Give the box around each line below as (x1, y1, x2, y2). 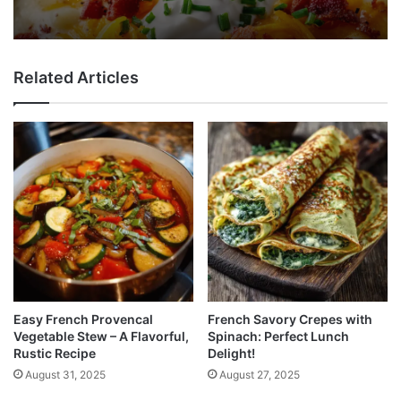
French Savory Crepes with (208, 311, 372, 327)
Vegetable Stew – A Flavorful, (13, 328, 189, 344)
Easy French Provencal (13, 311, 153, 327)
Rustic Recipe (13, 345, 96, 361)
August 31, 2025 (25, 367, 106, 381)
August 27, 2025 (219, 367, 300, 381)
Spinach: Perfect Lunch (208, 328, 349, 344)
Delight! (208, 345, 255, 361)
